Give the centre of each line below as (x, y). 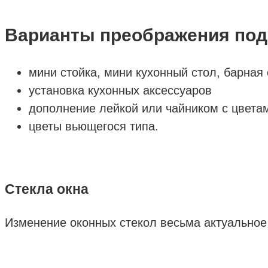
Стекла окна (47, 189)
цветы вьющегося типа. (94, 126)
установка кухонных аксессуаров (120, 90)
